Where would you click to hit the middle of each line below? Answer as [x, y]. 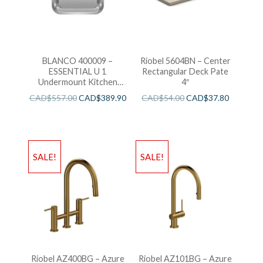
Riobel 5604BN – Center [185, 61]
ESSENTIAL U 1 [78, 72]
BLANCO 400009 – [78, 61]
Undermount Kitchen [77, 82]
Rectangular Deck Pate [186, 72]
